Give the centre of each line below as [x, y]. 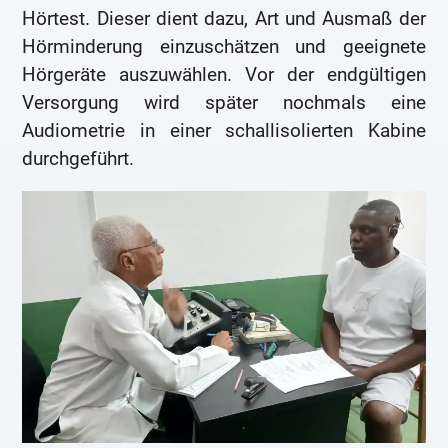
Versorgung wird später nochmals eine [224, 102]
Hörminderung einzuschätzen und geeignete [224, 46]
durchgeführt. [78, 158]
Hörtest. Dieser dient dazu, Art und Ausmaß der [224, 18]
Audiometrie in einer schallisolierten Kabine [224, 130]
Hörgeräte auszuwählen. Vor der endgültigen [224, 74]
